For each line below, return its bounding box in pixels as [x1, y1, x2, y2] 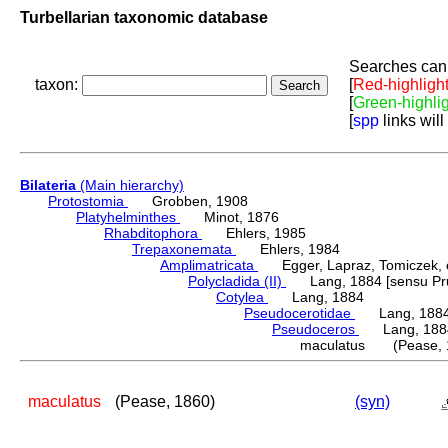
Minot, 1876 [180, 209, 279, 226]
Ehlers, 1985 [202, 225, 306, 242]
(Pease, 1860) [115, 393, 215, 411]
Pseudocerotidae [244, 305, 355, 322]
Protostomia [48, 193, 128, 210]
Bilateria [20, 177, 76, 194]
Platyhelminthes [76, 209, 180, 226]
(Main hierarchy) [76, 177, 184, 194]
